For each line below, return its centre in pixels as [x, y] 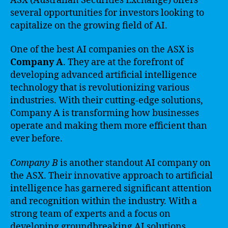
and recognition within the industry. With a [104, 201]
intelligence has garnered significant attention [111, 188]
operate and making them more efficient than [109, 126]
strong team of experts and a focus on [90, 214]
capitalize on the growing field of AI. [89, 25]
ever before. [36, 139]
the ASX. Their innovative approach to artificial [111, 176]
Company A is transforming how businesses [105, 113]
